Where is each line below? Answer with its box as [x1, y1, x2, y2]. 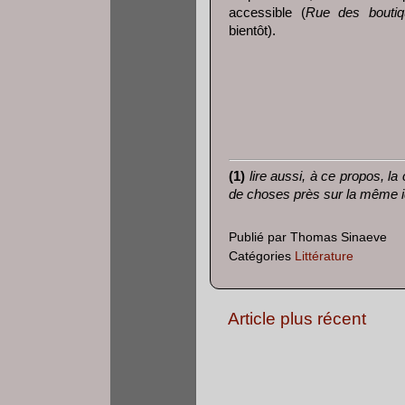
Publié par [229, 231, 290, 245]
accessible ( [229, 5, 306, 20]
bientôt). [229, 23, 276, 38]
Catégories [229, 250, 295, 264]
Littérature [295, 250, 353, 264]
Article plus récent [228, 309, 366, 329]
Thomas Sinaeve [290, 231, 387, 245]
